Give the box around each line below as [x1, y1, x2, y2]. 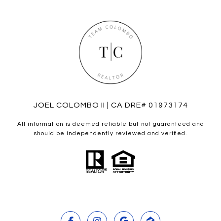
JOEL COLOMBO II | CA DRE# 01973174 [33, 101, 188, 110]
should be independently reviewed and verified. [34, 130, 187, 137]
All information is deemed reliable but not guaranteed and [17, 121, 204, 128]
